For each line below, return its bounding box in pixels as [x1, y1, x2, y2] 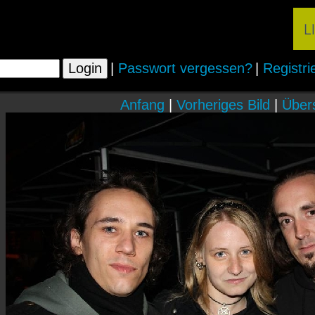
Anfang [120, 97, 165, 112]
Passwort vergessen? [118, 60, 252, 76]
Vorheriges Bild [176, 97, 270, 112]
